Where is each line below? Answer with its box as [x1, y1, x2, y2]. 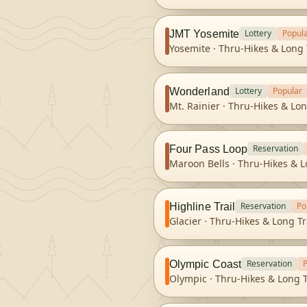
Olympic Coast [169, 258, 242, 270]
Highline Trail [169, 200, 236, 212]
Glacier [169, 214, 201, 228]
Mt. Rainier [169, 99, 220, 112]
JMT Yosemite [169, 27, 239, 40]
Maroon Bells [169, 157, 230, 170]
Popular [272, 85, 302, 97]
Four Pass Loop [169, 143, 248, 155]
